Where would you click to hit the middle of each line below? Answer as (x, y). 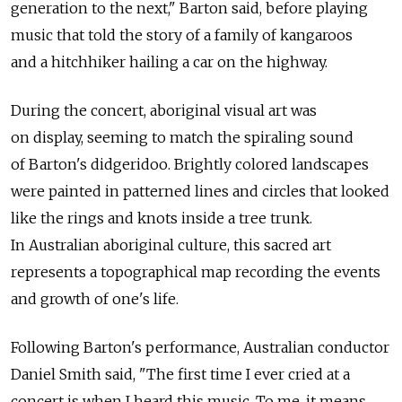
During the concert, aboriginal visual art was (164, 111)
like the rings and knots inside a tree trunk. (162, 218)
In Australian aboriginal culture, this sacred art (171, 245)
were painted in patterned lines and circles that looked (200, 192)
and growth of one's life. (95, 299)
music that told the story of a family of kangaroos (182, 35)
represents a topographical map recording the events (196, 272)
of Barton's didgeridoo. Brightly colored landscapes (190, 165)
